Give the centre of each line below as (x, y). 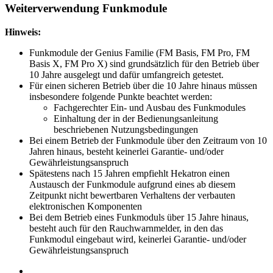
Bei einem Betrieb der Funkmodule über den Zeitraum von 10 (148, 140)
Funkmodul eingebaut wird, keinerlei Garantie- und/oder (138, 239)
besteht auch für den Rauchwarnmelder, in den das (126, 228)
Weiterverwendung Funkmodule (86, 8)
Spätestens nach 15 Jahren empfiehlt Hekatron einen (129, 173)
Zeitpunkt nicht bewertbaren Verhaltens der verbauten (132, 195)
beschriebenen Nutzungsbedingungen (126, 129)
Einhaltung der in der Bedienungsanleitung (136, 118)
